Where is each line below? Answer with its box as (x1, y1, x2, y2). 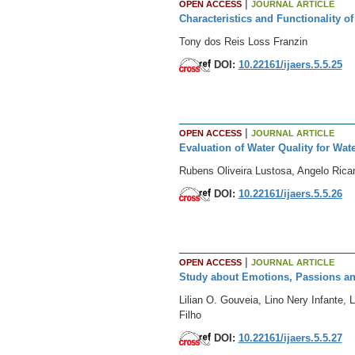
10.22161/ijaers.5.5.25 (238, 58, 342, 71)
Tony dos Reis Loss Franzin (178, 35, 307, 48)
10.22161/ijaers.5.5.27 (238, 331, 342, 344)
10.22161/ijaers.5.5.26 (238, 187, 342, 200)
